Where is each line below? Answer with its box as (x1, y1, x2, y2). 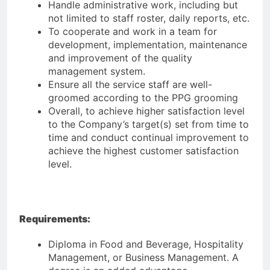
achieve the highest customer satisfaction (48, 145, 239, 157)
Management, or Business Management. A (48, 251, 239, 264)
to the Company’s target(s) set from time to (48, 118, 249, 131)
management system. (48, 65, 145, 78)
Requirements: (19, 213, 90, 225)
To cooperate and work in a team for (48, 25, 217, 38)
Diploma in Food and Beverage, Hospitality (48, 238, 243, 251)
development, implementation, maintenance (48, 39, 247, 51)
